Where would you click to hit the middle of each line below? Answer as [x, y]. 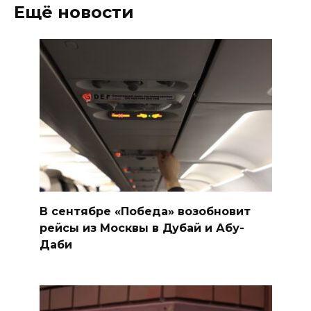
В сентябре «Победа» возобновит [145, 211]
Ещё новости [74, 12]
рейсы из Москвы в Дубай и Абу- [142, 228]
